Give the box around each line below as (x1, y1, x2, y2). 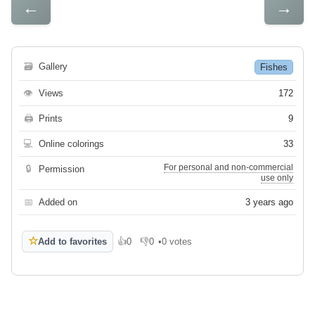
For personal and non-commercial (164, 162, 293, 172)
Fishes (260, 61, 288, 72)
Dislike (140, 240, 167, 252)
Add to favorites (38, 236, 107, 247)
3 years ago (245, 196, 293, 207)
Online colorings (39, 138, 104, 149)
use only (261, 172, 293, 183)
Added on (39, 196, 77, 207)
